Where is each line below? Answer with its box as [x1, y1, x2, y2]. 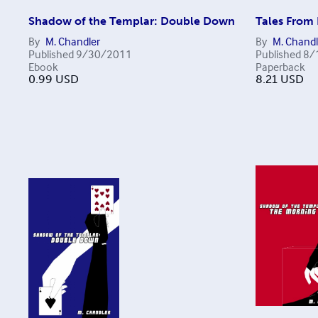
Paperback [255, 60, 305, 75]
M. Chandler [45, 34, 100, 49]
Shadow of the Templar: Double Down [28, 14, 235, 28]
